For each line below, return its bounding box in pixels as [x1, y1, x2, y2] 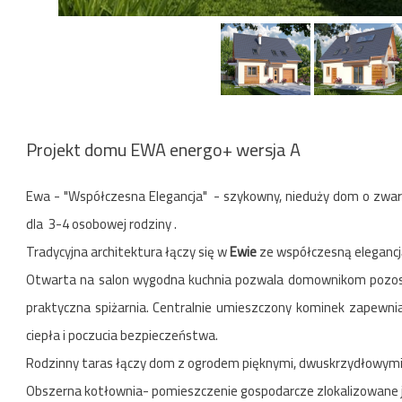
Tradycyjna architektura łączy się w [26, 239, 230, 265]
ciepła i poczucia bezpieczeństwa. [26, 322, 218, 348]
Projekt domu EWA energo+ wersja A [26, 133, 301, 166]
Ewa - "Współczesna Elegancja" [26, 183, 211, 209]
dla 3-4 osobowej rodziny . [26, 211, 177, 237]
